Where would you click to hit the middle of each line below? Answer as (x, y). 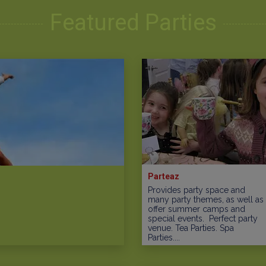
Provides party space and (197, 190)
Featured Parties (133, 22)
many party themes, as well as (206, 199)
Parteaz (164, 176)
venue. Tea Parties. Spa (191, 228)
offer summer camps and (197, 209)
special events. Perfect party (203, 218)
